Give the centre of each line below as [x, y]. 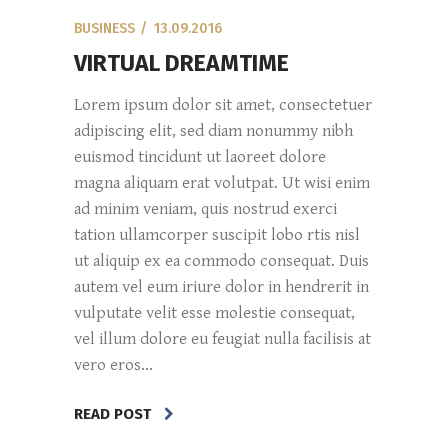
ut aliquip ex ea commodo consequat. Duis [221, 260]
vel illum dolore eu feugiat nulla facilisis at [222, 338]
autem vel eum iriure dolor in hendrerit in [221, 286]
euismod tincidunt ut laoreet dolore [200, 156]
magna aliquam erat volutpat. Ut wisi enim [222, 182]
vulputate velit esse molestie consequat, [214, 312]
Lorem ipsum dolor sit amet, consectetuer [223, 104]
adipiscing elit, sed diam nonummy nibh [213, 130]
